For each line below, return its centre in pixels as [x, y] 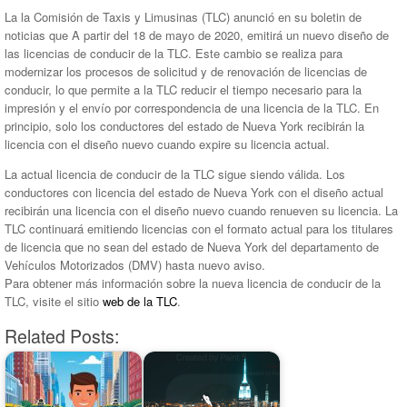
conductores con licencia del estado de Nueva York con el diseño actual [194, 193]
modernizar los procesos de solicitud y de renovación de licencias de [186, 72]
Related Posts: [62, 337]
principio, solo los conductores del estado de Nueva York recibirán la [184, 126]
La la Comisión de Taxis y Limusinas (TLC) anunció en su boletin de [183, 17]
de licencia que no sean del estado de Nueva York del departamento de [192, 247]
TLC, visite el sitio [54, 302]
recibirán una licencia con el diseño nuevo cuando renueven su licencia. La [201, 211]
